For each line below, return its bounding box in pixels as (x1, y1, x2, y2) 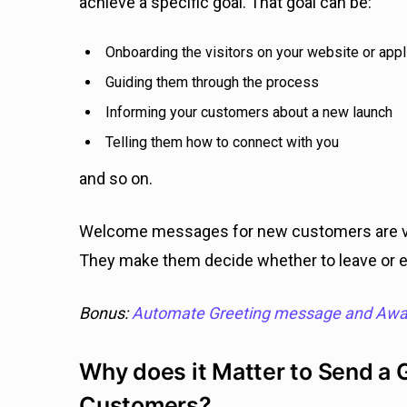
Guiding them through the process (105, 74, 319, 92)
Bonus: (79, 303, 132, 323)
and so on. (79, 169, 156, 189)
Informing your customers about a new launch (105, 104, 392, 122)
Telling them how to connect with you (105, 134, 339, 152)
